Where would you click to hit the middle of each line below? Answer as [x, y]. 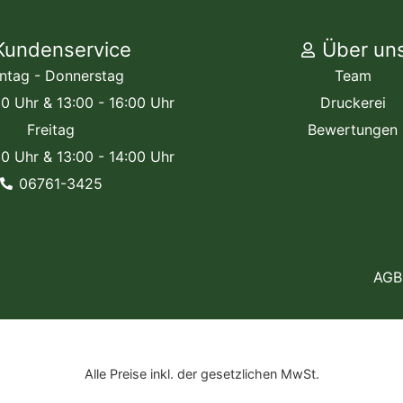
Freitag [50, 130]
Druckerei [353, 103]
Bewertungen [353, 130]
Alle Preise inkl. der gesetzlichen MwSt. [201, 373]
